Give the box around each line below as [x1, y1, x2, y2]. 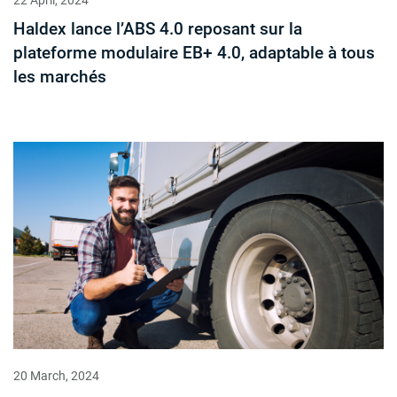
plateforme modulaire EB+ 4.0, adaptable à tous [13, 43, 375, 64]
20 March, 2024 [13, 369, 99, 384]
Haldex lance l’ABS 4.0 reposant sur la [13, 19, 302, 40]
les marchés [13, 66, 106, 88]
